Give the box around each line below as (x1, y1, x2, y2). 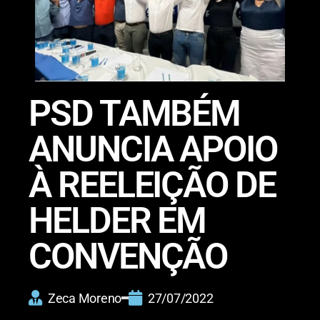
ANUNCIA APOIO (29, 128, 277, 170)
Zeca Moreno (48, 290, 122, 306)
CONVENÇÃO (29, 235, 228, 277)
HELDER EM (29, 199, 206, 241)
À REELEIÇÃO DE (29, 164, 276, 206)
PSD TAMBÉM (29, 92, 241, 134)
